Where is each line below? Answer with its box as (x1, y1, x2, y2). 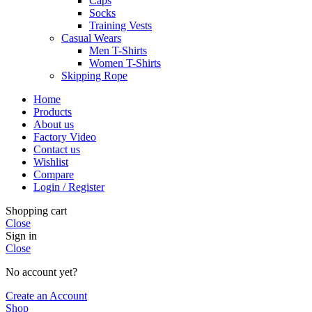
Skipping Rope (61, 70, 127, 82)
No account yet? (6, 266, 77, 279)
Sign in (6, 230, 37, 242)
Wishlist (33, 156, 68, 169)
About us (33, 118, 74, 131)
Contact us (33, 143, 80, 156)
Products (33, 106, 72, 118)
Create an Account (6, 290, 87, 302)
